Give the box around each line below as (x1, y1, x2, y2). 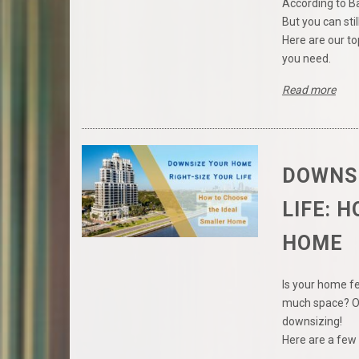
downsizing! (281, 315, 342, 329)
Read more (281, 83, 336, 97)
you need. (281, 52, 331, 66)
